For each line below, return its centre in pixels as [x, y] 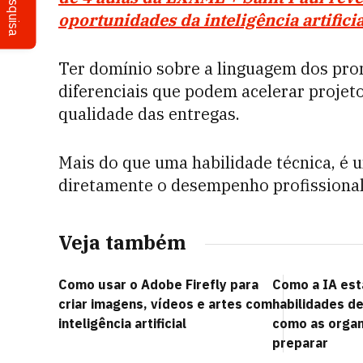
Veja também [122, 242]
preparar [300, 343]
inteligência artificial [122, 323]
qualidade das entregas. [151, 114]
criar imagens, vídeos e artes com [165, 304]
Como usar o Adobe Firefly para [158, 284]
